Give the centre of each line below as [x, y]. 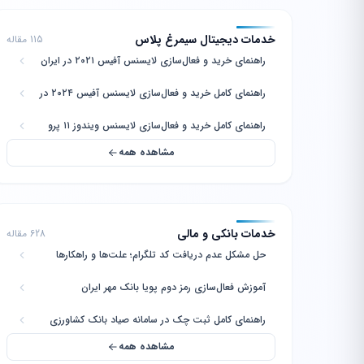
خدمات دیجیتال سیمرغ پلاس [205, 40]
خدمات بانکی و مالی [226, 234]
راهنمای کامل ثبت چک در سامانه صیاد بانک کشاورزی [158, 320]
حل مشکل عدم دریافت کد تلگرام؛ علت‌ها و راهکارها [161, 255]
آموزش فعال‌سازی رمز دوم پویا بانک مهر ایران [173, 287]
